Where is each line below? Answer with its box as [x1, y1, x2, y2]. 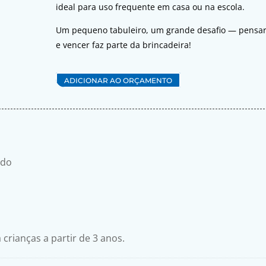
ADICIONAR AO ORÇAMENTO [64, 75, 173, 85]
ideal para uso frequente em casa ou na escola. [56, 1, 245, 13]
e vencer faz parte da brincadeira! [56, 39, 192, 51]
